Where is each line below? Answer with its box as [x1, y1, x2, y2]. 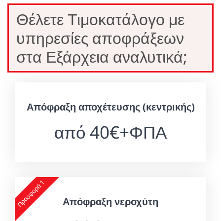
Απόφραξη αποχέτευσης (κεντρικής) [26, 100, 195, 113]
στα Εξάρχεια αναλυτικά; [16, 45, 187, 67]
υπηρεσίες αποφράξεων [16, 27, 184, 48]
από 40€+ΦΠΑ [54, 120, 167, 144]
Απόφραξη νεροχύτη [63, 194, 158, 208]
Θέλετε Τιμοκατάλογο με [16, 8, 184, 30]
